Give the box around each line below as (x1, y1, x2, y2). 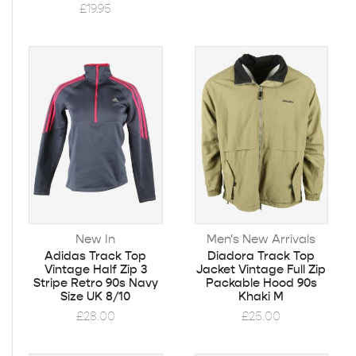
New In (75, 230, 116, 246)
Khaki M (238, 288, 284, 304)
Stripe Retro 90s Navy (33, 275, 158, 290)
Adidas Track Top (44, 248, 147, 263)
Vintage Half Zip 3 (44, 261, 147, 277)
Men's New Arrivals (207, 230, 316, 246)
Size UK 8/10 (60, 288, 131, 304)
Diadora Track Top (207, 248, 315, 263)
